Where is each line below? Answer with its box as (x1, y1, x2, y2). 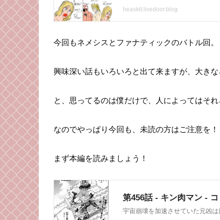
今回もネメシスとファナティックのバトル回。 (54, 38, 219, 47)
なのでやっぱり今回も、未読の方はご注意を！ (54, 125, 219, 134)
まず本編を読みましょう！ (54, 154, 148, 163)
